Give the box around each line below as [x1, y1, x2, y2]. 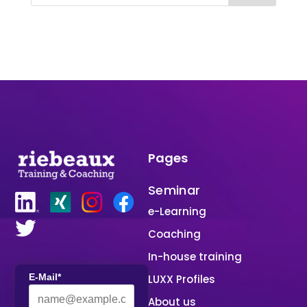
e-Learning [147, 204, 206, 219]
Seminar [147, 182, 201, 199]
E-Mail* [29, 271, 62, 282]
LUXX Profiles [147, 272, 215, 286]
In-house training [147, 249, 242, 264]
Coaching [147, 227, 201, 241]
